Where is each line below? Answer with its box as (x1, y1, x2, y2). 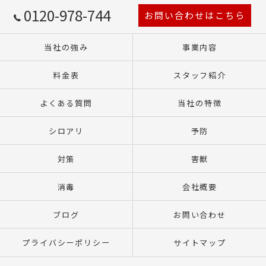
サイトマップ (173, 237, 227, 248)
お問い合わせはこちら (144, 9, 245, 21)
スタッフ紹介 (173, 69, 227, 81)
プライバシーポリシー (21, 237, 111, 248)
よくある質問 (39, 97, 93, 109)
